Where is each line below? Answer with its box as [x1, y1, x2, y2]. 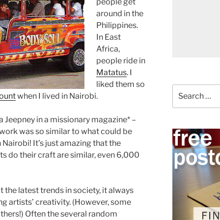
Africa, [96, 44, 120, 54]
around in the [96, 8, 143, 18]
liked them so [96, 79, 145, 89]
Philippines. [96, 20, 138, 30]
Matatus [96, 67, 127, 77]
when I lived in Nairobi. [16, 91, 98, 101]
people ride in [96, 55, 145, 65]
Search [171, 84, 195, 93]
